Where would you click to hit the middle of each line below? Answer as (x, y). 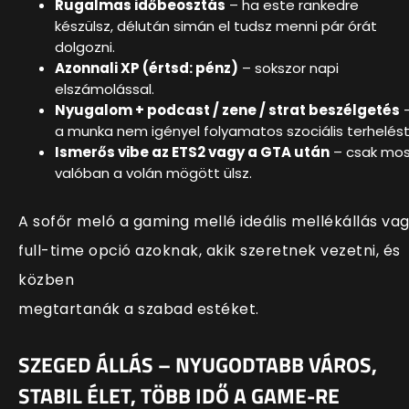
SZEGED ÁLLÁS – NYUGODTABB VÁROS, (198, 366)
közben (46, 279)
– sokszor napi (288, 68)
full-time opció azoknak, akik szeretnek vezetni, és (210, 250)
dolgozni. (85, 47)
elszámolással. (105, 89)
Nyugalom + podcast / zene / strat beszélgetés (227, 110)
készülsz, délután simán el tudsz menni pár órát (216, 26)
